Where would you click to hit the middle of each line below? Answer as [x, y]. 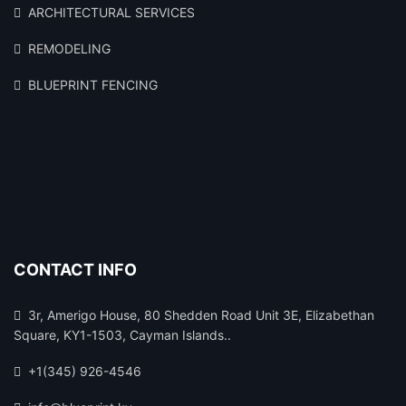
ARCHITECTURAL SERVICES [111, 13]
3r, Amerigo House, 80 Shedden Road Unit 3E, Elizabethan [201, 315]
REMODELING [69, 49]
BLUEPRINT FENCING [93, 85]
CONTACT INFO [75, 270]
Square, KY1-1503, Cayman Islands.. [122, 335]
